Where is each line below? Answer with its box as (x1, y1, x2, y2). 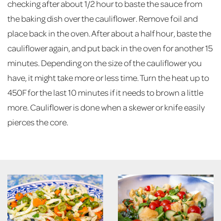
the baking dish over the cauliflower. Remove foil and (7, 12, 198, 24)
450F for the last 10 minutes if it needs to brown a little (7, 86, 203, 98)
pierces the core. (7, 116, 68, 127)
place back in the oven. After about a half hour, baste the (7, 27, 211, 38)
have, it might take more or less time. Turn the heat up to (7, 72, 209, 83)
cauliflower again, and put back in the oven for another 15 (7, 42, 213, 53)
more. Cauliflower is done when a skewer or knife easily (7, 101, 205, 112)
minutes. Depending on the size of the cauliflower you (7, 57, 202, 68)
